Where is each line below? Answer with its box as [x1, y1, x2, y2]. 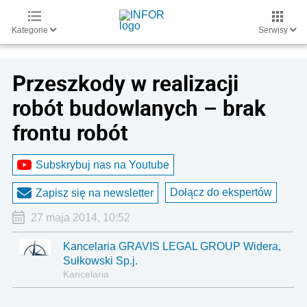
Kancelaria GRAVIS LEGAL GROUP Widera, [63, 241, 282, 252]
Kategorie [12, 25, 50, 35]
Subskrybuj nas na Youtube [36, 158, 169, 171]
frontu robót [12, 118, 128, 147]
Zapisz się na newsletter [36, 186, 153, 199]
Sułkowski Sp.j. [63, 255, 138, 267]
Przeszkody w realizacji [12, 69, 238, 97]
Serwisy [258, 25, 290, 35]
